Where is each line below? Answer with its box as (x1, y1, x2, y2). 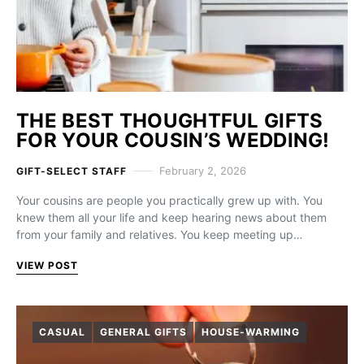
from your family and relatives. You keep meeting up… (16, 227, 303, 241)
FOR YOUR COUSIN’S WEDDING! (16, 128, 330, 152)
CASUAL (39, 326, 85, 338)
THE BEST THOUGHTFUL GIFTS (16, 109, 323, 132)
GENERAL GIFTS (99, 326, 187, 338)
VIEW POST (16, 259, 78, 271)
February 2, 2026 (158, 164, 246, 177)
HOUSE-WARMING (201, 326, 300, 338)
